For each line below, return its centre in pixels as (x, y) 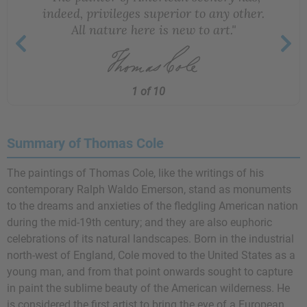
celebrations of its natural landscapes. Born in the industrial (150, 239)
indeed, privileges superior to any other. (153, 13)
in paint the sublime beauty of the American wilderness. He (148, 288)
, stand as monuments (237, 189)
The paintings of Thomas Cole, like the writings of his (135, 173)
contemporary (42, 189)
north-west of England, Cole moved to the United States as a (151, 255)
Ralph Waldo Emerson (130, 189)
